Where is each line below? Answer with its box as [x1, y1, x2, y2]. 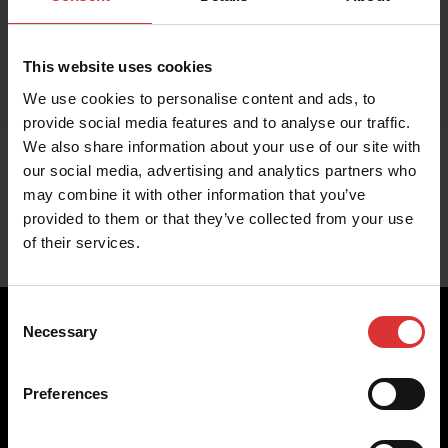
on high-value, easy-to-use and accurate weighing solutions [30, 399, 403, 416]
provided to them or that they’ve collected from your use [23, 209, 413, 227]
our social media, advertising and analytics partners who [23, 161, 416, 179]
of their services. [23, 233, 140, 251]
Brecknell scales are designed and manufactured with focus [30, 375, 407, 392]
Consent [7, 302, 63, 320]
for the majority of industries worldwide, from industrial [30, 423, 377, 440]
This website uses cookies [23, 58, 213, 75]
